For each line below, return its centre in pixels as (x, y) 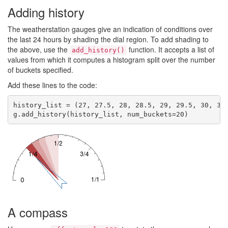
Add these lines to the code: (52, 85)
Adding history (46, 12)
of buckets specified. (40, 70)
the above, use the (39, 49)
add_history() (98, 50)
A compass (38, 212)
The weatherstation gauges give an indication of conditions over (110, 29)
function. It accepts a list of (170, 49)
